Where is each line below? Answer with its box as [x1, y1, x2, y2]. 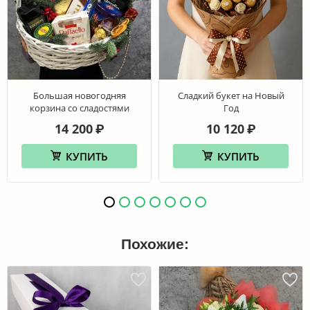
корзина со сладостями [29, 101, 129, 114]
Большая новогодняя [33, 89, 126, 102]
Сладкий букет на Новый [177, 89, 284, 102]
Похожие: [121, 235, 189, 252]
